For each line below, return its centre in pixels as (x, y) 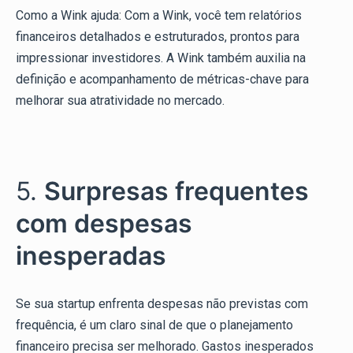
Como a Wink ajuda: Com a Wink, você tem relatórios (159, 16)
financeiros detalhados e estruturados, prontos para (158, 37)
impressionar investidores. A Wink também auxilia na (161, 58)
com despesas (104, 224)
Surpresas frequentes (176, 191)
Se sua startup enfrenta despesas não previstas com (162, 304)
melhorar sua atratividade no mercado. (120, 101)
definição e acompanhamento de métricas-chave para (162, 80)
